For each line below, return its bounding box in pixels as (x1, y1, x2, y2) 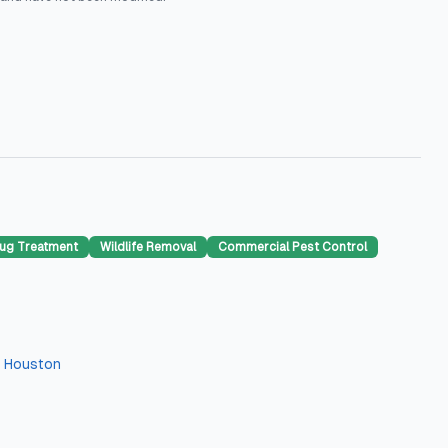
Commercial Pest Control (218, 240, 367, 254)
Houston (4, 356, 61, 372)
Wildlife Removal (100, 240, 196, 254)
